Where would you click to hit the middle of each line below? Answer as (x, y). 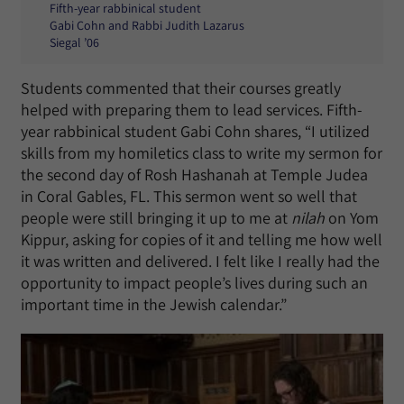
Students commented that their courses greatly (181, 87)
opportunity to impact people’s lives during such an (194, 282)
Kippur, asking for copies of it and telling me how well (202, 239)
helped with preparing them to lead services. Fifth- (192, 109)
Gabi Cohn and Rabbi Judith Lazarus (147, 25)
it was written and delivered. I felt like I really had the (200, 261)
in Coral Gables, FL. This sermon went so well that (189, 196)
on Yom (352, 217)
